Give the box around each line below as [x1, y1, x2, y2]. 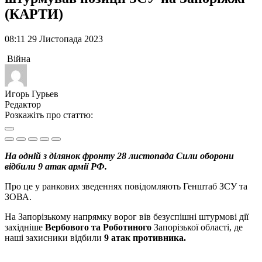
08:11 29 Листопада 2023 [5, 33, 103, 44]
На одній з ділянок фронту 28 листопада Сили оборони [5, 150, 234, 161]
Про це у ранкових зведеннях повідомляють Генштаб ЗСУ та [5, 181, 247, 191]
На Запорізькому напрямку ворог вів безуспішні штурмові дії [5, 211, 249, 222]
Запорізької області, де [154, 222, 243, 232]
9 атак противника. [104, 232, 186, 243]
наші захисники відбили [5, 232, 104, 243]
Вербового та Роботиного [43, 222, 154, 232]
